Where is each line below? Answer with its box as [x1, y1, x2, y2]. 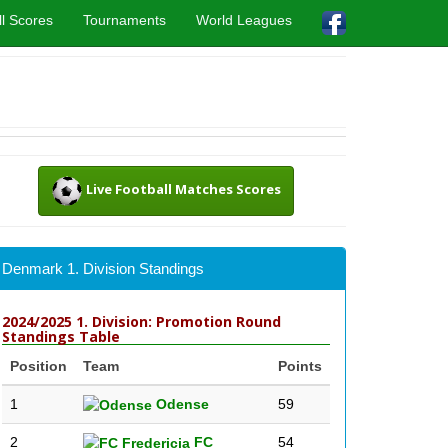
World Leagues [196, 12, 292, 28]
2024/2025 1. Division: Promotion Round [2, 312, 281, 331]
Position [10, 358, 67, 374]
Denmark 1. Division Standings [2, 260, 204, 277]
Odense [152, 396, 209, 412]
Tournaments [83, 12, 166, 28]
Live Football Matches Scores [86, 180, 281, 199]
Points [278, 358, 322, 374]
